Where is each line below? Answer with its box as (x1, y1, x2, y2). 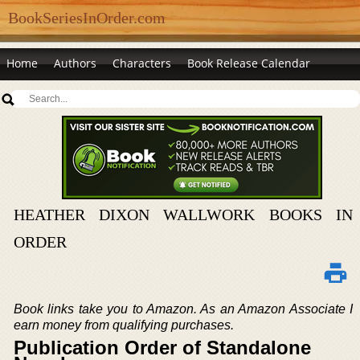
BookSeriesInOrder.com (8, 9, 166, 27)
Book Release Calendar (187, 55, 310, 71)
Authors (54, 55, 96, 71)
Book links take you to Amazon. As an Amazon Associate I (14, 302, 353, 316)
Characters (112, 55, 171, 71)
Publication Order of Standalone (14, 337, 311, 358)
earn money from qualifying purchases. (14, 318, 234, 332)
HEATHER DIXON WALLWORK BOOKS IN (14, 206, 353, 223)
